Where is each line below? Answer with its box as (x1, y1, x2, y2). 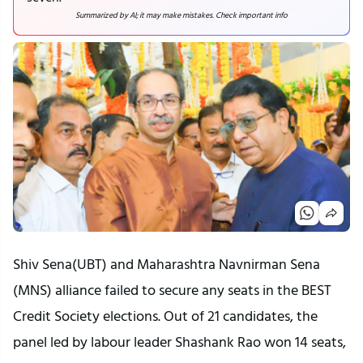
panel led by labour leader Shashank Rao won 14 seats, (13, 331, 346, 353)
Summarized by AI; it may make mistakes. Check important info (75, 9, 288, 22)
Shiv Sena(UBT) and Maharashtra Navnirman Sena (13, 253, 320, 275)
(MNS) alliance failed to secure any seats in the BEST (13, 279, 331, 301)
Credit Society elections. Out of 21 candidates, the (13, 305, 318, 327)
